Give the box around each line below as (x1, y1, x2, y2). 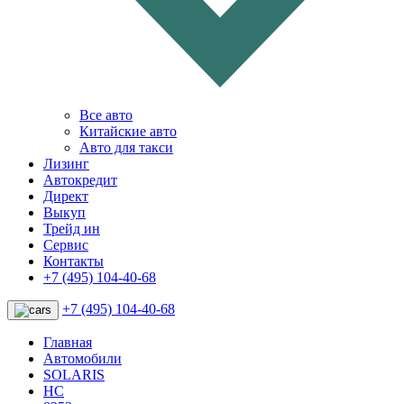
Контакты (43, 253, 104, 270)
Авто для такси (79, 140, 173, 156)
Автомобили (43, 351, 122, 367)
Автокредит (43, 172, 117, 188)
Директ (43, 188, 88, 205)
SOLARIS (43, 367, 105, 383)
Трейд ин (43, 221, 100, 237)
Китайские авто (79, 124, 177, 140)
